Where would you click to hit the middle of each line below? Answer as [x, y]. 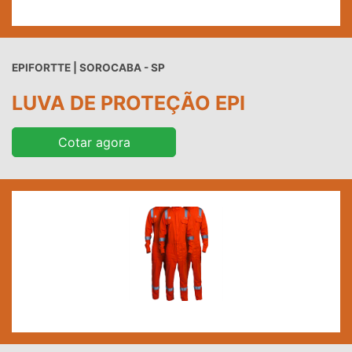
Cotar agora [94, 143]
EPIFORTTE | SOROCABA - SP [88, 68]
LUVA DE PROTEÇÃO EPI [128, 103]
